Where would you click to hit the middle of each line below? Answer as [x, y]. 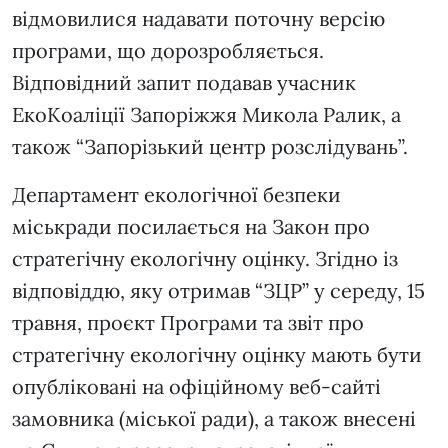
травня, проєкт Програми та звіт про [188, 323]
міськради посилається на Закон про [191, 227]
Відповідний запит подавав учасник [184, 83]
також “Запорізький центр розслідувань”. [212, 147]
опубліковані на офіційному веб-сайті [196, 387]
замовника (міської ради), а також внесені [214, 419]
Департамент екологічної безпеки [176, 195]
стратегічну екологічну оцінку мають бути [217, 355]
